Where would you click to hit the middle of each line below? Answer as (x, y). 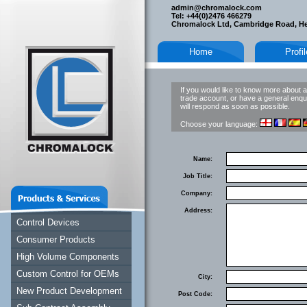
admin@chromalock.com (217, 8)
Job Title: (198, 176)
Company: (197, 193)
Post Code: (195, 294)
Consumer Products (56, 240)
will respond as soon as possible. (235, 106)
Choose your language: (220, 124)
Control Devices (48, 222)
